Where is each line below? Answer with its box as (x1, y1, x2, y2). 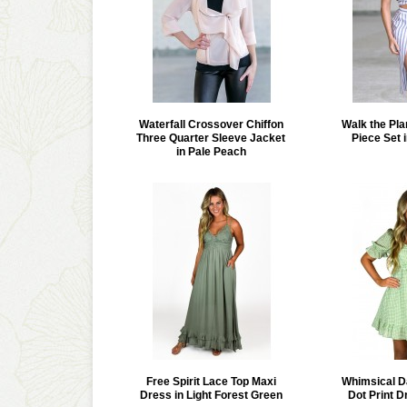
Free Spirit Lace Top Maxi (145, 375, 276, 388)
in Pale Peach (175, 145, 246, 158)
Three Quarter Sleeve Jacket (136, 132, 285, 144)
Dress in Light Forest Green (139, 389, 283, 402)
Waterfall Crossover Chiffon (138, 118, 283, 131)
